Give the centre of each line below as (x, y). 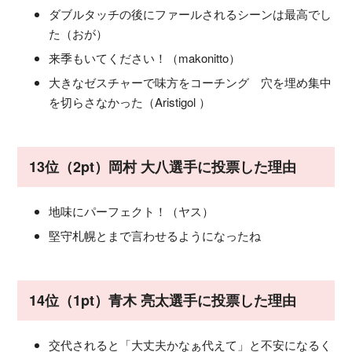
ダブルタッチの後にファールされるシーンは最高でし (190, 13)
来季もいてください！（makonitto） (145, 57)
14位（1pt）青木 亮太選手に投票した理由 (163, 300)
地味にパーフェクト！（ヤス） (131, 211)
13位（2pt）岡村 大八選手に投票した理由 (163, 166)
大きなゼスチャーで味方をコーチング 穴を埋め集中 (190, 82)
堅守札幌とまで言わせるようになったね (155, 235)
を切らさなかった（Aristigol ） (130, 101)
